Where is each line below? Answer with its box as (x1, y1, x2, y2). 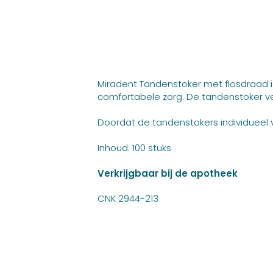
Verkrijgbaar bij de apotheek (97, 167, 238, 180)
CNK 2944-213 (97, 192, 158, 205)
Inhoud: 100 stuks (97, 141, 171, 154)
